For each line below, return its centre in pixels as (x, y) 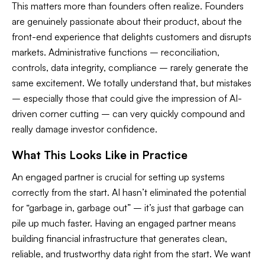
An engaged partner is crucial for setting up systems (118, 177)
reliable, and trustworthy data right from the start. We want (131, 253)
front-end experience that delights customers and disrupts (132, 36)
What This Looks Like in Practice (100, 155)
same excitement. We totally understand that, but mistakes (132, 83)
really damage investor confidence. (85, 129)
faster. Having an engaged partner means (151, 223)
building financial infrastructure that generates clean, (119, 238)
